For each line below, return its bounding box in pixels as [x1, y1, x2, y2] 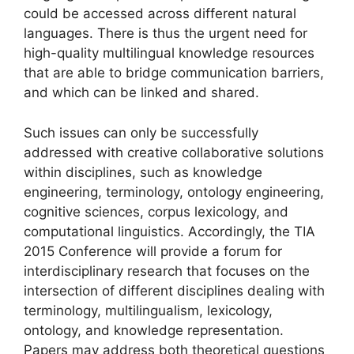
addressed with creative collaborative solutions [24, 144, 324, 160]
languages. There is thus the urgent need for [24, 25, 307, 41]
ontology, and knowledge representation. [24, 322, 284, 338]
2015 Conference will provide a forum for [24, 243, 282, 259]
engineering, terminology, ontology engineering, [24, 183, 324, 200]
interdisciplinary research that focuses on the [24, 262, 310, 279]
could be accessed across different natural [24, 6, 296, 21]
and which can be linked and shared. [24, 85, 259, 100]
